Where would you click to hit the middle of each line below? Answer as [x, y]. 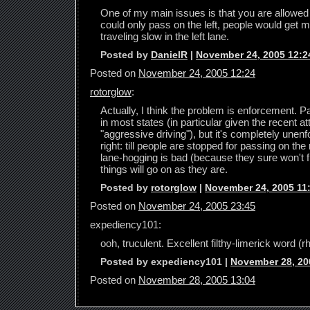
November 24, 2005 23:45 [197, 206]
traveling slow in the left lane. [165, 37]
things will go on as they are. [164, 170]
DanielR [169, 55]
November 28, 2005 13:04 [197, 280]
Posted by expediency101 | [165, 262]
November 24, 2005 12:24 [197, 73]
